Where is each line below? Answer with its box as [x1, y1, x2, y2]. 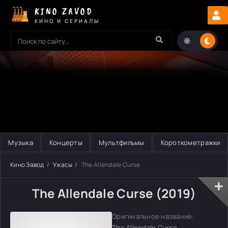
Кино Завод [10, 160, 44, 169]
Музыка [8, 138, 33, 147]
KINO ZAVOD [35, 5, 93, 17]
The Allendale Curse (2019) [32, 185, 196, 202]
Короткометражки [160, 138, 220, 147]
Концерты [49, 138, 82, 147]
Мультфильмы [98, 138, 145, 147]
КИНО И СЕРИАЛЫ [35, 17, 100, 24]
